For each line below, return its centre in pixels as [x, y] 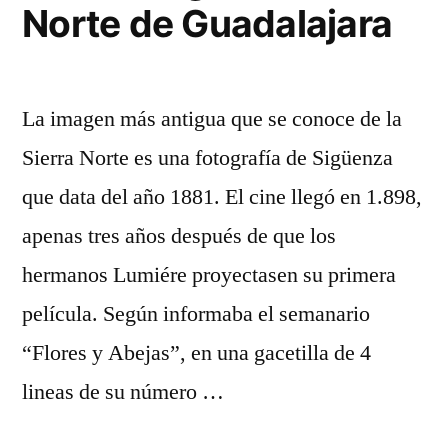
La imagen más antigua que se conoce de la [212, 119]
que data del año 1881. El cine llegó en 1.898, [222, 197]
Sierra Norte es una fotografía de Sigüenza [207, 158]
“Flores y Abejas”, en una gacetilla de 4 [196, 353]
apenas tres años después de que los [179, 236]
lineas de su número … [123, 392]
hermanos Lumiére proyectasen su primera [209, 275]
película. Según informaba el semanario [196, 314]
